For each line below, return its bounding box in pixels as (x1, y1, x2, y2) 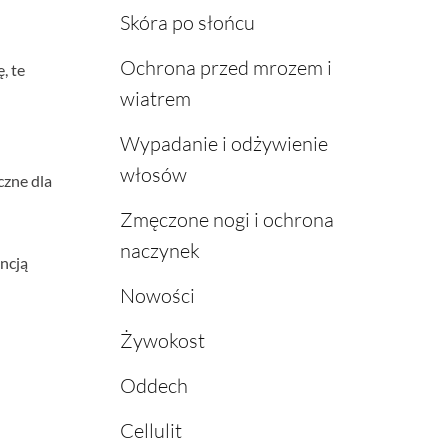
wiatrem (119, 86, 191, 112)
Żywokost (119, 328, 205, 354)
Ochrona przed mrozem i (119, 55, 332, 81)
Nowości (119, 283, 195, 309)
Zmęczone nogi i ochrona (119, 207, 334, 233)
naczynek (119, 238, 200, 264)
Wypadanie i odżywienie (119, 131, 328, 157)
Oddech (119, 373, 188, 399)
